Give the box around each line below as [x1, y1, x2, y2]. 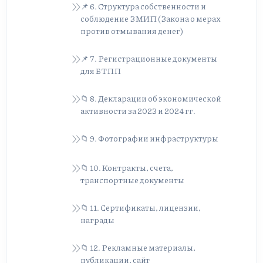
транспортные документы [80, 174, 184, 186]
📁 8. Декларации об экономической [80, 92, 221, 104]
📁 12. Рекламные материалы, [80, 241, 195, 254]
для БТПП [80, 65, 121, 77]
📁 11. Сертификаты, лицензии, [80, 201, 201, 214]
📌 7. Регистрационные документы [80, 52, 217, 65]
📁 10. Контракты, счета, [80, 161, 173, 174]
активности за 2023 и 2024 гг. [80, 104, 195, 117]
